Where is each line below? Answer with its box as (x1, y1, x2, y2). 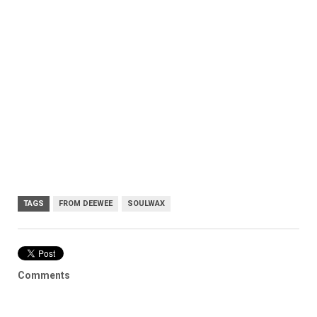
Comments (18, 270, 70, 282)
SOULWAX (127, 199, 165, 209)
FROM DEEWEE (59, 199, 113, 209)
